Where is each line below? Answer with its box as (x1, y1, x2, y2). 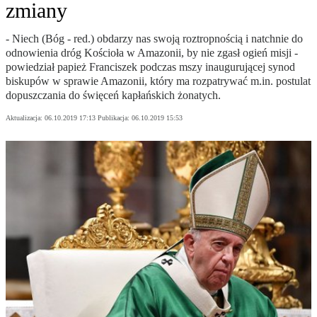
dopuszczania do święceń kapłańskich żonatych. (6, 89, 221, 102)
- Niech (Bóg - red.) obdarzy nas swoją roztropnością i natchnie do (6, 33, 303, 45)
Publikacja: (98, 114, 132, 122)
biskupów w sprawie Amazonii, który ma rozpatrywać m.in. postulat (6, 75, 311, 88)
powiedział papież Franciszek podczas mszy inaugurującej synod (6, 61, 295, 74)
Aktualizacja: (6, 114, 45, 122)
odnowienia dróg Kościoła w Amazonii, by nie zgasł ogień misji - (6, 47, 298, 59)
